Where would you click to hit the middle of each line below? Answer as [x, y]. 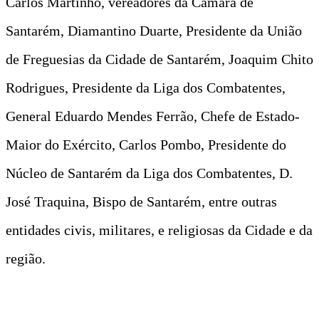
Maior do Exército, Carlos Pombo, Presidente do [146, 144]
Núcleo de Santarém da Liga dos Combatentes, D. [149, 173]
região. [26, 258]
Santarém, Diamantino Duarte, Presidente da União [154, 30]
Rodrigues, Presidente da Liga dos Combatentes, [146, 87]
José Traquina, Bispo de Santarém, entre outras [141, 201]
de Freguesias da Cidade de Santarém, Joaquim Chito [159, 59]
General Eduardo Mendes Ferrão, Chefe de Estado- [153, 116]
